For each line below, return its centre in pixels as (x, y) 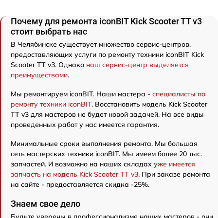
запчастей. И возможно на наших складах (82, 164)
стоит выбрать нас (49, 31)
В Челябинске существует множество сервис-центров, (101, 44)
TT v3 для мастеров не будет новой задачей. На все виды (107, 114)
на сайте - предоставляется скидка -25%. (80, 184)
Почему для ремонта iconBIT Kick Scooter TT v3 (106, 21)
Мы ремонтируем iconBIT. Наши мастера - (82, 94)
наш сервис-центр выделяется (137, 64)
